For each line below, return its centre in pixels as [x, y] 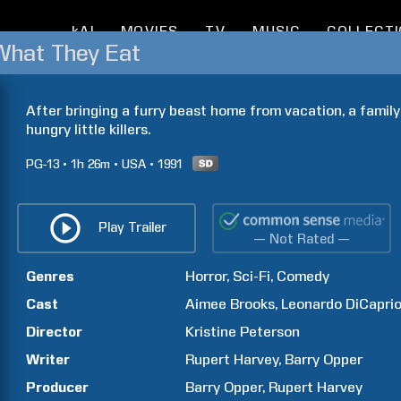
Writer [48, 359]
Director [54, 332]
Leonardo [312, 304]
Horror [206, 276]
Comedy [303, 276]
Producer [57, 387]
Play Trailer [132, 227]
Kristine [211, 332]
